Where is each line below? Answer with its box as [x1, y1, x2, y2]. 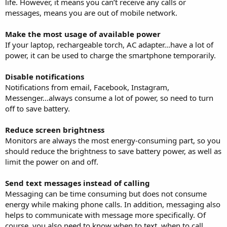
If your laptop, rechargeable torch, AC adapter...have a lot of [5, 39, 213, 50]
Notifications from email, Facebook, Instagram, [5, 82, 169, 92]
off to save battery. [5, 103, 70, 113]
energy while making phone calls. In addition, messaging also [5, 199, 220, 209]
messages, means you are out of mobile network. [5, 7, 177, 18]
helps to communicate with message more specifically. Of [5, 209, 206, 220]
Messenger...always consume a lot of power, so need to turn [5, 92, 213, 103]
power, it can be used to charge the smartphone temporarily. [5, 50, 216, 60]
